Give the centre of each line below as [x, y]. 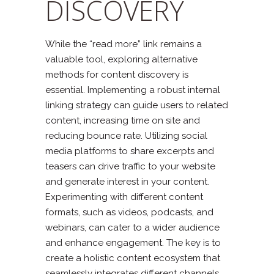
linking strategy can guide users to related [137, 105]
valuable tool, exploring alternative [121, 59]
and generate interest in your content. [127, 181]
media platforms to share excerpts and [130, 151]
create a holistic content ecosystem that [133, 258]
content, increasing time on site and [123, 120]
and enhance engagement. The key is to [133, 243]
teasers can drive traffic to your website [130, 166]
